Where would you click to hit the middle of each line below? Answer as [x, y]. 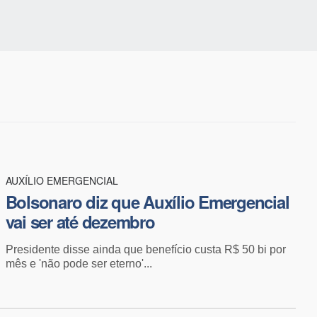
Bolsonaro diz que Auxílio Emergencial [147, 201]
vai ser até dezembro [80, 221]
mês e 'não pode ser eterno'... [79, 263]
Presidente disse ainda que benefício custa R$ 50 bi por [145, 249]
